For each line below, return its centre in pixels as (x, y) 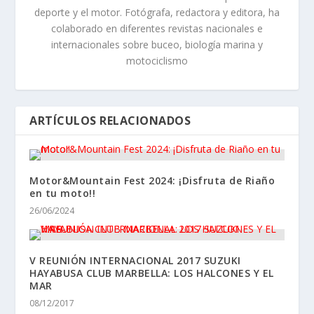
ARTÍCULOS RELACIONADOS (110, 121)
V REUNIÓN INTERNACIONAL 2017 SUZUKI (135, 261)
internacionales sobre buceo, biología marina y (157, 45)
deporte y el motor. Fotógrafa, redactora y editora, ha (157, 13)
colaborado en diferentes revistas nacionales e (157, 29)
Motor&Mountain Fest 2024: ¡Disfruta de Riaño (152, 181)
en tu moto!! (63, 193)
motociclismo (157, 61)
